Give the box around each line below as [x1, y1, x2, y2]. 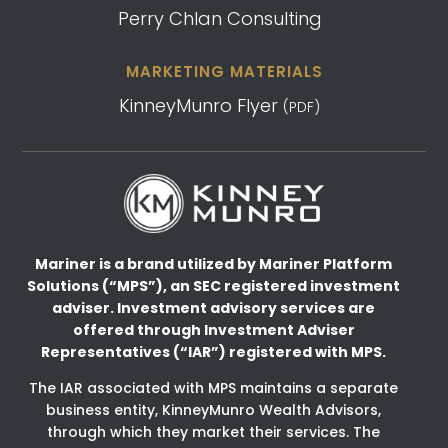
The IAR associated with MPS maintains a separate [29, 378, 399, 399]
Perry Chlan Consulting [117, 5, 322, 31]
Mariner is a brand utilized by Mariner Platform [35, 254, 393, 275]
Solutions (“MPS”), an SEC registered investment [27, 276, 401, 297]
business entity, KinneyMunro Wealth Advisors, [46, 400, 382, 421]
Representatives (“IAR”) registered [41, 342, 316, 363]
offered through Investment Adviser [72, 320, 355, 341]
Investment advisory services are [117, 298, 376, 319]
